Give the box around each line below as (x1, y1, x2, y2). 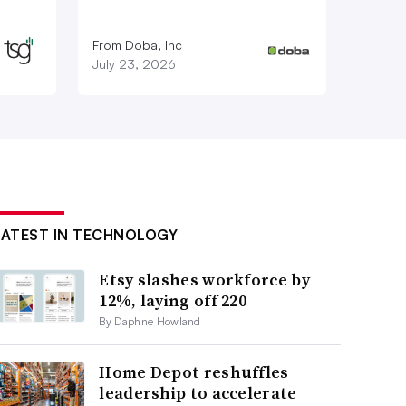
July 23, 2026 (92, 55, 176, 72)
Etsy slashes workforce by (99, 267, 310, 291)
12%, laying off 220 (99, 288, 247, 312)
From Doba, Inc (92, 36, 182, 53)
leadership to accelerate (99, 381, 297, 404)
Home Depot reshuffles (99, 360, 289, 383)
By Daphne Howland (99, 314, 201, 328)
